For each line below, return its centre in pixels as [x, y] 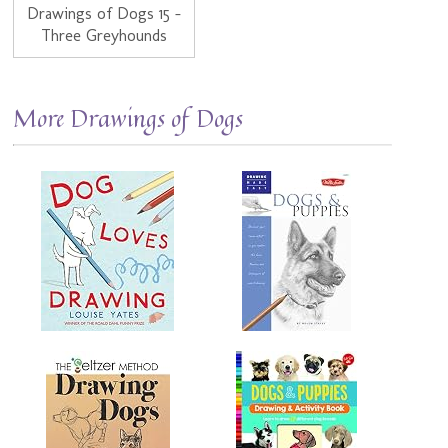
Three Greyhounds [104, 36]
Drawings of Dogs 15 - [104, 14]
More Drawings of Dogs [128, 118]
